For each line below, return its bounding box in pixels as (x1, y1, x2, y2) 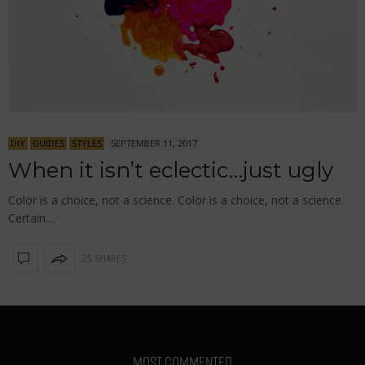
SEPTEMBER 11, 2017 (111, 137, 197, 150)
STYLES (72, 137, 102, 150)
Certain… (8, 210, 55, 226)
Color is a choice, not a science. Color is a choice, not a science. (8, 192, 344, 209)
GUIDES (33, 137, 64, 150)
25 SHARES (82, 252, 126, 264)
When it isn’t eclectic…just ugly (8, 157, 333, 184)
